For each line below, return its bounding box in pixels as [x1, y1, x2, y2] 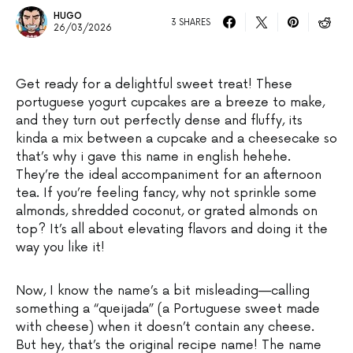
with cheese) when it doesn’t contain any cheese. [16, 320, 314, 335]
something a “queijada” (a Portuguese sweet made [16, 302, 320, 317]
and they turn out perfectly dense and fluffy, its [16, 113, 303, 128]
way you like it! [16, 240, 105, 255]
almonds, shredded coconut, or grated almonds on [16, 204, 318, 219]
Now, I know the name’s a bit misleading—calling [16, 284, 310, 299]
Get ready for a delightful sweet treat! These [16, 77, 292, 92]
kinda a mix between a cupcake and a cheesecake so [16, 132, 337, 147]
